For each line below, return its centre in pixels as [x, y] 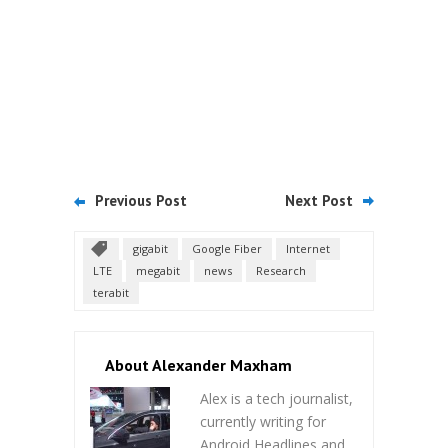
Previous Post [141, 200]
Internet [308, 248]
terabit [111, 292]
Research [281, 270]
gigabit [150, 248]
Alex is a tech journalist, [276, 398]
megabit [158, 270]
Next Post [319, 200]
